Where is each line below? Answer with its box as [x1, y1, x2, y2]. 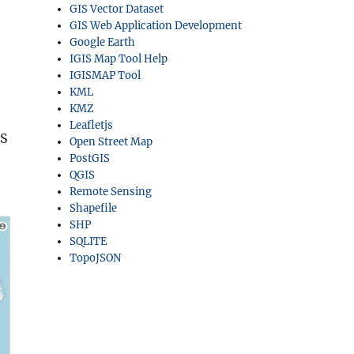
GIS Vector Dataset [70, 2, 164, 16]
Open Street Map [70, 135, 153, 149]
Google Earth [70, 36, 136, 49]
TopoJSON [70, 251, 122, 265]
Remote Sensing [70, 185, 153, 198]
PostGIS [70, 152, 111, 165]
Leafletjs [70, 119, 114, 132]
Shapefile [70, 201, 118, 215]
